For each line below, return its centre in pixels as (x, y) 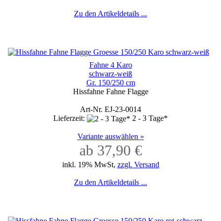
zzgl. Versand (138, 165)
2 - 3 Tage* (150, 118)
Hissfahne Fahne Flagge (110, 91)
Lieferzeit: (70, 118)
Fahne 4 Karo (110, 65)
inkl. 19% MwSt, (90, 165)
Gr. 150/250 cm (110, 82)
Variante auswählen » (110, 137)
